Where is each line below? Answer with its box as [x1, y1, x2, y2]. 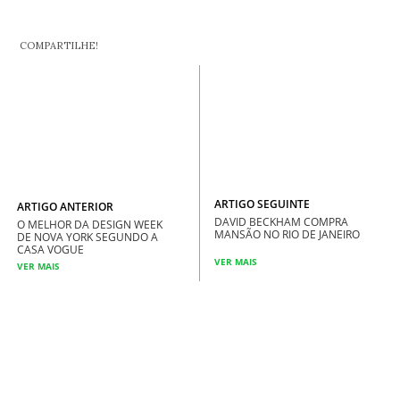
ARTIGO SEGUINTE [214, 196, 311, 212]
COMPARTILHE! [17, 38, 98, 52]
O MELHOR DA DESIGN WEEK [17, 217, 162, 233]
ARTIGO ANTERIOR [17, 199, 113, 215]
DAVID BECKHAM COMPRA [214, 213, 349, 229]
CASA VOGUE [17, 242, 84, 258]
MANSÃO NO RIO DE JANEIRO [214, 226, 361, 242]
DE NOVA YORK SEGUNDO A [17, 229, 158, 246]
